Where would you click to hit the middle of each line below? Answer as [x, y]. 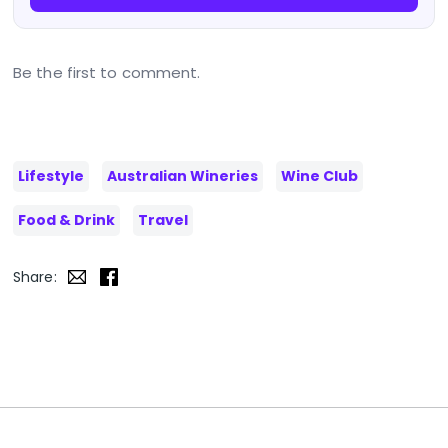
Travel [163, 220]
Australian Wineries [182, 176]
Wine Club [319, 176]
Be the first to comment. [107, 73]
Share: [35, 277]
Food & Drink [66, 220]
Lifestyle [51, 176]
